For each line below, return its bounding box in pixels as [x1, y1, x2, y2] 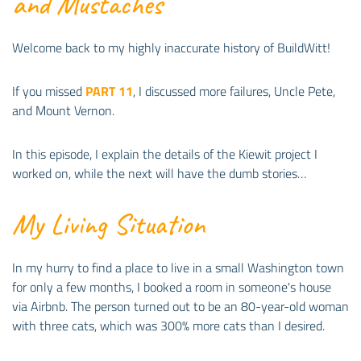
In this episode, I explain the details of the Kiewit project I [12, 144, 317, 164]
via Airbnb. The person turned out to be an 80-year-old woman [12, 297, 349, 317]
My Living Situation [12, 205, 205, 243]
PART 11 [85, 81, 133, 102]
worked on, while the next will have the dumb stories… [12, 164, 306, 184]
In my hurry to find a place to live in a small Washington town [12, 258, 344, 278]
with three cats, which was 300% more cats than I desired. [12, 316, 325, 336]
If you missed [12, 81, 85, 102]
